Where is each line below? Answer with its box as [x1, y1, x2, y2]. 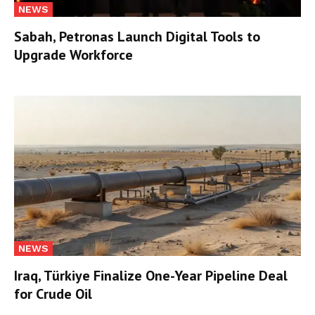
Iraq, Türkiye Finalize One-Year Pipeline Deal [14, 266, 288, 285]
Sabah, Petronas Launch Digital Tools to [14, 27, 260, 46]
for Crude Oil [14, 285, 92, 304]
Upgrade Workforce [14, 45, 133, 64]
